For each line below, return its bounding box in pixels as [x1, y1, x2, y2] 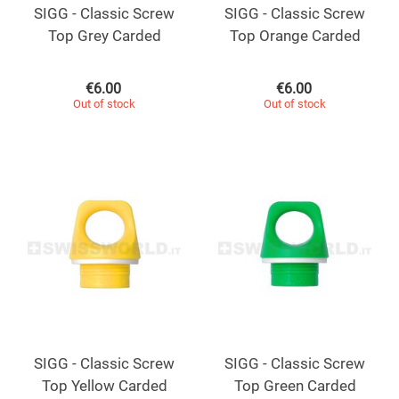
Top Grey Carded [47, 26, 161, 45]
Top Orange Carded [229, 26, 361, 45]
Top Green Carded [233, 376, 356, 395]
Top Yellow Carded [41, 376, 167, 395]
